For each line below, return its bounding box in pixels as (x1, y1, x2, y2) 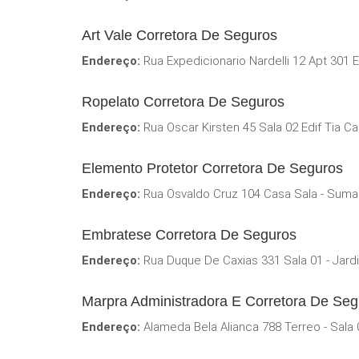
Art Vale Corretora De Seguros (82, 26, 277, 43)
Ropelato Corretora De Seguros (82, 93, 284, 110)
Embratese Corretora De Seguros (82, 226, 296, 243)
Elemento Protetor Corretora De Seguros (82, 159, 343, 176)
